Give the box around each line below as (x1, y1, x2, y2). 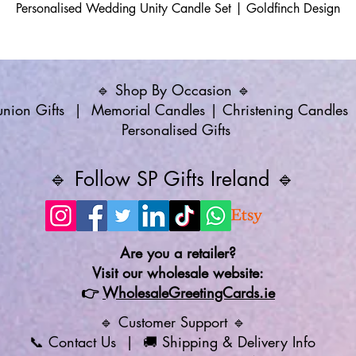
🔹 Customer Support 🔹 (99, 312, 256, 331)
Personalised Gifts (121, 120, 235, 139)
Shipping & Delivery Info (162, 332, 320, 351)
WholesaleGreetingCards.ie (103, 283, 275, 302)
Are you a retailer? (120, 243, 236, 262)
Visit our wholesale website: (92, 263, 264, 282)
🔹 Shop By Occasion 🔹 (95, 80, 261, 99)
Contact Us (44, 332, 116, 351)
